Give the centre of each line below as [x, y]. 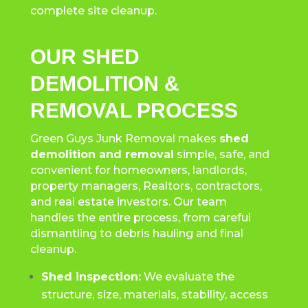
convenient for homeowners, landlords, [138, 170]
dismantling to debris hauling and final [136, 233]
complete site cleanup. [93, 10]
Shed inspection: [91, 276]
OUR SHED [85, 56]
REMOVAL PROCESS [134, 110]
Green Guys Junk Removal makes [124, 138]
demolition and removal [102, 154]
